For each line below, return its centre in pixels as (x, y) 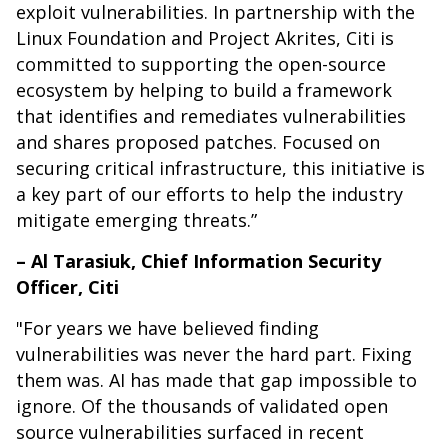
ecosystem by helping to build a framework (204, 90)
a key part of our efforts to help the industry (209, 194)
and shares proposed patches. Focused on (198, 142)
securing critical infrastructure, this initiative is (220, 168)
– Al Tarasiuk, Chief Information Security (198, 261)
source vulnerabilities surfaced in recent (190, 432)
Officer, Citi (67, 287)
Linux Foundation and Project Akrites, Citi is (205, 38)
